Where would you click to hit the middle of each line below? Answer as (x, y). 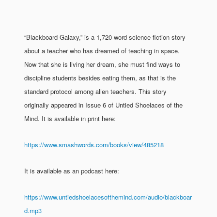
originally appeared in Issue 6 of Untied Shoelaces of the (103, 105)
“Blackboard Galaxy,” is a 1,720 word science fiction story (105, 37)
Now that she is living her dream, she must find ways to (102, 64)
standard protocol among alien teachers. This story (95, 91)
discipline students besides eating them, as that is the (100, 78)
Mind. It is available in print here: (71, 118)
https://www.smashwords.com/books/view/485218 (94, 145)
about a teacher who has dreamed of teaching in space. (102, 51)
